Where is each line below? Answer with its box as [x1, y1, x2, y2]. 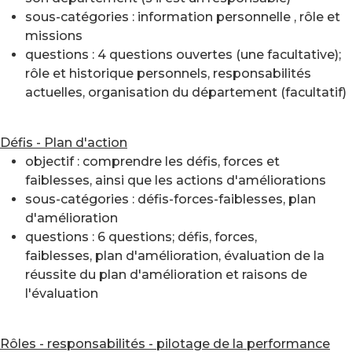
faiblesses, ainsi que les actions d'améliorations [25, 173, 326, 188]
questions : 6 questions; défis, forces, [25, 229, 257, 244]
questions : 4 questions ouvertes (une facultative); [25, 47, 341, 62]
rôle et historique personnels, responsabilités [25, 66, 311, 81]
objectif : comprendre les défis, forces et [25, 154, 280, 169]
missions [25, 28, 82, 43]
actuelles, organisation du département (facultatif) [25, 85, 346, 100]
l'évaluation [25, 286, 98, 301]
